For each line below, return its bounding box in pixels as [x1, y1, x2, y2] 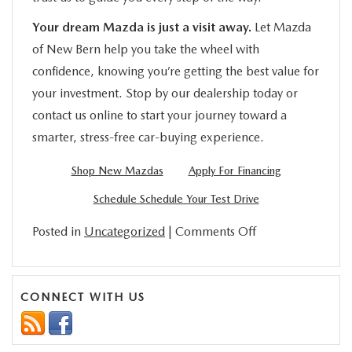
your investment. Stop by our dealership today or [32, 85, 298, 101]
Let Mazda [251, 19, 311, 35]
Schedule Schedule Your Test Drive [93, 192, 259, 205]
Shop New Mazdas [71, 163, 163, 177]
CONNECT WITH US [20, 290, 145, 303]
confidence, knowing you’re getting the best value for [32, 63, 319, 79]
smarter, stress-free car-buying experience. [32, 129, 264, 145]
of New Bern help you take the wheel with [32, 41, 259, 57]
